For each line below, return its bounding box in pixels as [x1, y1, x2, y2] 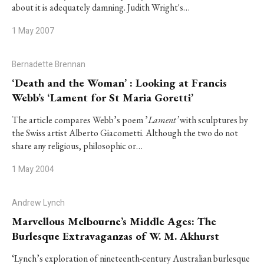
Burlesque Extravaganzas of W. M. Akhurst [12, 229, 219, 243]
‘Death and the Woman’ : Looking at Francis [12, 75, 227, 90]
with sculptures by [178, 114, 248, 126]
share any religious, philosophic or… [12, 140, 143, 152]
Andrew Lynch [12, 197, 65, 209]
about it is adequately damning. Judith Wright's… [12, 1, 190, 14]
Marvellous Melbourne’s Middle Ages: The [12, 214, 216, 229]
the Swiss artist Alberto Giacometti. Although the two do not [12, 127, 238, 139]
